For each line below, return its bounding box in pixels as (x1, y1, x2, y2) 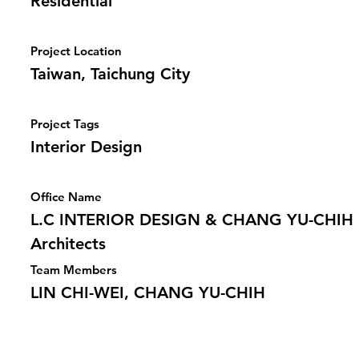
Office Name (30, 189, 102, 204)
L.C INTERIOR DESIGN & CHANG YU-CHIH (30, 210, 353, 229)
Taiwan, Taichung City (30, 64, 190, 83)
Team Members (30, 262, 117, 277)
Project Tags (30, 116, 99, 131)
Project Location (30, 43, 122, 58)
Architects (30, 234, 106, 253)
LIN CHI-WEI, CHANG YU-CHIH (30, 283, 265, 302)
